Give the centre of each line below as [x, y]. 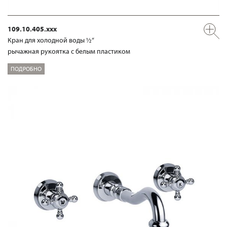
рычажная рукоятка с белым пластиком [69, 51]
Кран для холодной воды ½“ [51, 40]
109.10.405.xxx [32, 29]
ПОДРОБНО [26, 68]
